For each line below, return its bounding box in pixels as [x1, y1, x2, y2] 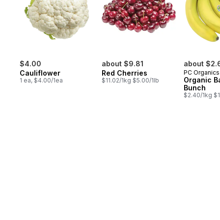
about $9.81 [102, 59, 143, 68]
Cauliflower [20, 69, 60, 78]
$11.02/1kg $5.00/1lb [102, 77, 159, 84]
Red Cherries [102, 69, 147, 78]
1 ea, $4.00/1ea [20, 77, 63, 84]
